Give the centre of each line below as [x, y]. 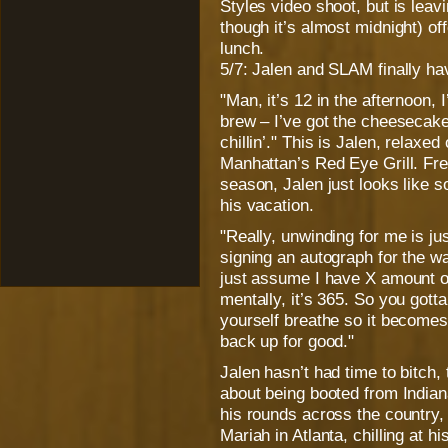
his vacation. [267, 205]
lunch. [242, 48]
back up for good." [287, 341]
